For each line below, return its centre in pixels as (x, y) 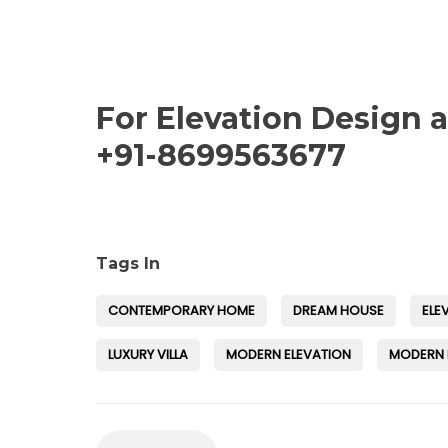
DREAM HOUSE (338, 310)
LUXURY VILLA (148, 354)
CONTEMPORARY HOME (181, 310)
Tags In (128, 263)
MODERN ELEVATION (288, 354)
